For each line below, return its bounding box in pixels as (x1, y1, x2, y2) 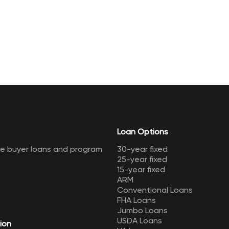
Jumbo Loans (117, 205, 168, 215)
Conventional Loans (117, 185, 193, 195)
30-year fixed (117, 144, 168, 154)
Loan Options (117, 127, 169, 136)
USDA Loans (117, 216, 163, 225)
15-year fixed (117, 165, 166, 174)
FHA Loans (117, 195, 156, 205)
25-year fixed (117, 154, 168, 164)
